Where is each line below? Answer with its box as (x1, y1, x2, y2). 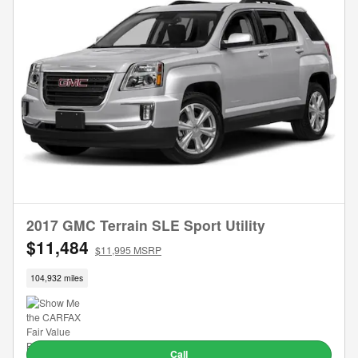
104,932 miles (30, 272, 84, 284)
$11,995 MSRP (95, 243, 161, 257)
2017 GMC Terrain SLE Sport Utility (26, 215, 265, 236)
